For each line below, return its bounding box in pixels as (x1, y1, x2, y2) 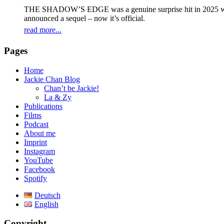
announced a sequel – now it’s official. (24, 14, 145, 23)
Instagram (24, 146, 55, 155)
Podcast (24, 119, 48, 128)
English (34, 199, 58, 208)
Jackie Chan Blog (24, 74, 80, 83)
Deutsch (34, 190, 60, 199)
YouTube (24, 155, 53, 164)
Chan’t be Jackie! (44, 83, 99, 92)
